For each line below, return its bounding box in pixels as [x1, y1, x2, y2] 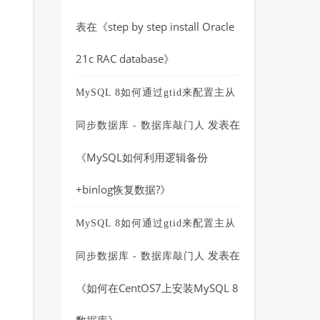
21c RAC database [76, 51, 164, 66]
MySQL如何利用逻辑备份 [86, 150, 208, 164]
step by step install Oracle [108, 19, 234, 34]
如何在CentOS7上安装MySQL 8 [86, 281, 239, 295]
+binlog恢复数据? [76, 182, 160, 196]
